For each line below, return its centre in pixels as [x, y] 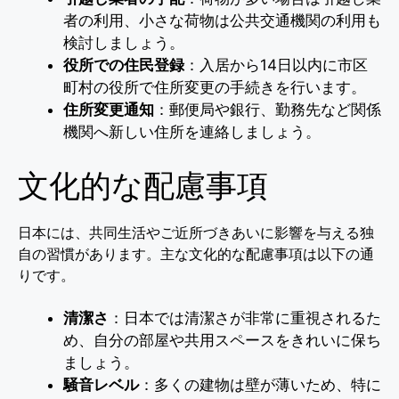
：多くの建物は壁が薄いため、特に [260, 384]
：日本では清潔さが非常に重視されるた [245, 318]
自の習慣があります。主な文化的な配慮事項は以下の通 [196, 253]
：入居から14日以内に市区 [276, 65]
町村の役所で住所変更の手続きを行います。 [215, 88]
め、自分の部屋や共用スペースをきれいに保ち [222, 340]
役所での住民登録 [124, 65]
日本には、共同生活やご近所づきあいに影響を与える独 [196, 232]
